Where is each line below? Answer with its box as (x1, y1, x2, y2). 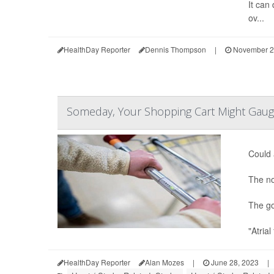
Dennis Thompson (145, 44, 206, 54)
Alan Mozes (145, 257, 184, 267)
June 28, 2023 (209, 257, 259, 267)
